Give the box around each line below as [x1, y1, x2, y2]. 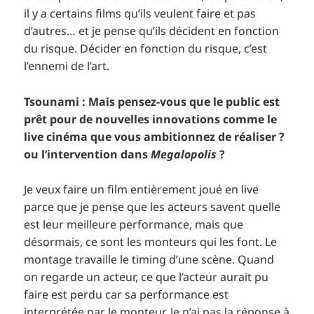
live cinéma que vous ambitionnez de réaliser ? [24, 128, 285, 144]
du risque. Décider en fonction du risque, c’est [24, 41, 268, 57]
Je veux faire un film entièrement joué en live [24, 182, 259, 198]
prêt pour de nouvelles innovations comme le [24, 111, 278, 127]
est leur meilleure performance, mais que [24, 217, 244, 233]
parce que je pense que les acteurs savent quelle [24, 199, 281, 215]
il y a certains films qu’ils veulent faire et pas [24, 6, 257, 22]
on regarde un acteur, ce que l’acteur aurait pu [24, 269, 269, 285]
